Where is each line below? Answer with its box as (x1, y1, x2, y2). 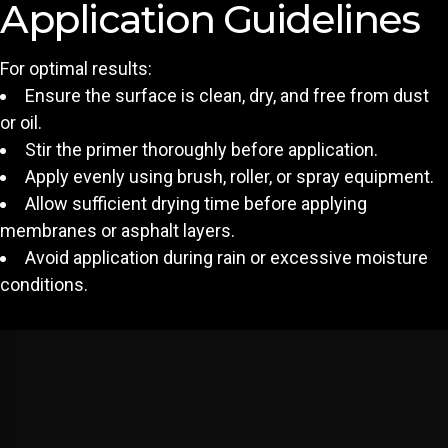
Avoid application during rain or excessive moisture (25, 247, 428, 269)
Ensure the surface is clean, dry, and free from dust (25, 85, 429, 107)
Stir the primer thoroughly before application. (25, 139, 378, 161)
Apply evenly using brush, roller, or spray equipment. (25, 166, 434, 188)
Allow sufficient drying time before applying (25, 193, 367, 215)
